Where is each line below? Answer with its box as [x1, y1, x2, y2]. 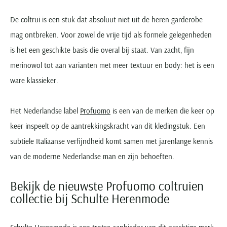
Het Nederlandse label [10, 105, 80, 116]
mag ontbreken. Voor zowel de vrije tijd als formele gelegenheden [10, 29, 212, 40]
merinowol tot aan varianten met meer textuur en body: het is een [10, 60, 214, 70]
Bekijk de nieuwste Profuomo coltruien [10, 177, 204, 194]
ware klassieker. [10, 75, 58, 85]
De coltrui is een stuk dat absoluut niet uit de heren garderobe [10, 14, 203, 24]
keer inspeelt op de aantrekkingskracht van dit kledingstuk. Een [10, 121, 205, 131]
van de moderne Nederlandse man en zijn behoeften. [10, 151, 174, 161]
